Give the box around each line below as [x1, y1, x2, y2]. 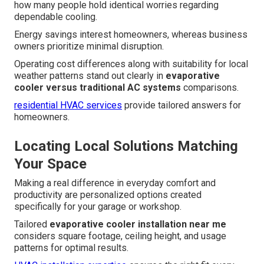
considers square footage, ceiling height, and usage [14, 230, 226, 242]
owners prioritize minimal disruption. [14, 41, 164, 52]
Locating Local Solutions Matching [14, 138, 238, 155]
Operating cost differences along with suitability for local [14, 58, 248, 70]
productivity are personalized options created [14, 189, 202, 201]
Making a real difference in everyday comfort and [14, 177, 216, 189]
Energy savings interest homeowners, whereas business [14, 29, 247, 41]
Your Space [14, 156, 87, 173]
